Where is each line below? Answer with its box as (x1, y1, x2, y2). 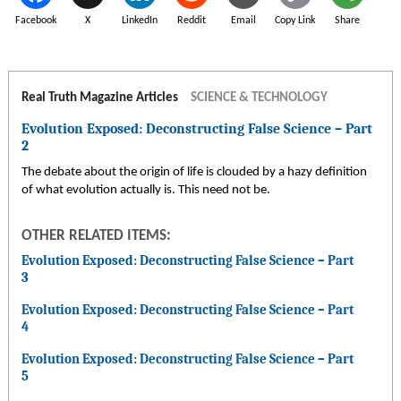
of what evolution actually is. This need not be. (21, 183, 270, 197)
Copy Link (275, 14, 316, 26)
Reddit (176, 14, 206, 26)
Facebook (14, 14, 56, 26)
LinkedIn (121, 14, 158, 26)
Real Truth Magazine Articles (21, 90, 181, 105)
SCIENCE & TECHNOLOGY (190, 90, 328, 105)
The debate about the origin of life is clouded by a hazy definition (21, 165, 367, 179)
